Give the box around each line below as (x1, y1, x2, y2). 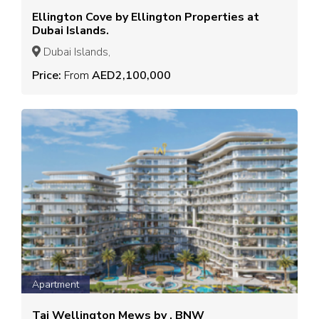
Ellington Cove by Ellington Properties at (32, 9, 259, 26)
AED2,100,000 (89, 68, 171, 84)
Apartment (32, 277, 79, 291)
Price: (32, 68, 64, 84)
